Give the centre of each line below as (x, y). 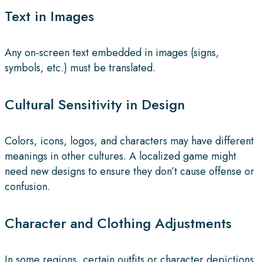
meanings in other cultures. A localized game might (120, 156)
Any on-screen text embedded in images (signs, (112, 53)
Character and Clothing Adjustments (118, 223)
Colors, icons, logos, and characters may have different (129, 141)
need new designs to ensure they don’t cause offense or (130, 171)
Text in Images (49, 16)
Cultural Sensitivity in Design (95, 104)
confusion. (27, 186)
